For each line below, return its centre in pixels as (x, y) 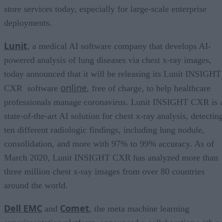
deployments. (28, 23)
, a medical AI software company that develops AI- (119, 46)
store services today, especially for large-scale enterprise (105, 9)
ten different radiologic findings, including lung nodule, (104, 130)
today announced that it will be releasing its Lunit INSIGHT (112, 74)
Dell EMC (23, 208)
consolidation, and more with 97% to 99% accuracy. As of (109, 143)
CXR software (32, 88)
